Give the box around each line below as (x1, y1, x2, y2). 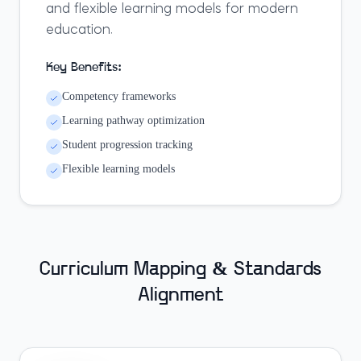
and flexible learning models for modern (46, 3, 298, 16)
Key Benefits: (46, 61, 122, 74)
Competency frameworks (62, 90, 176, 102)
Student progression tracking (62, 139, 193, 151)
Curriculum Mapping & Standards (39, 260, 322, 280)
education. (46, 24, 113, 37)
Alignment (137, 286, 224, 305)
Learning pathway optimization (62, 114, 205, 127)
